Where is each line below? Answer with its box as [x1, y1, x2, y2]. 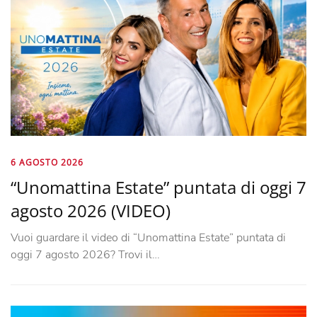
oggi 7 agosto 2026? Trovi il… [11, 246, 160, 263]
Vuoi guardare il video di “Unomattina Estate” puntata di [11, 229, 286, 246]
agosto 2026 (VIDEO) [11, 198, 171, 222]
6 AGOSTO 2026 [11, 156, 83, 168]
